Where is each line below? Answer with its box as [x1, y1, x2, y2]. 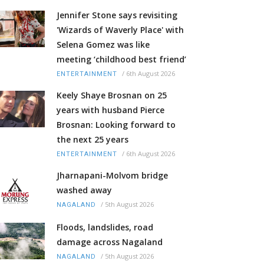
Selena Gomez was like [57, 39, 150, 51]
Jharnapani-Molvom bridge [57, 170, 168, 181]
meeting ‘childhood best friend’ [57, 54, 186, 65]
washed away [57, 184, 112, 196]
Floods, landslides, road [57, 222, 153, 233]
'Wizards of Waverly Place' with [57, 24, 184, 36]
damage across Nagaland [57, 236, 163, 248]
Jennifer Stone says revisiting [57, 9, 177, 21]
